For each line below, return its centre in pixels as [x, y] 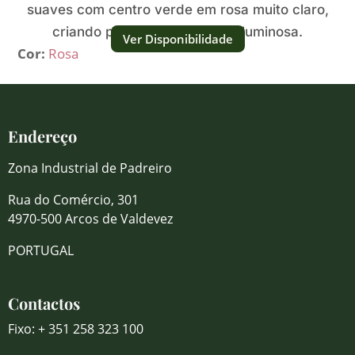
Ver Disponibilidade [177, 38]
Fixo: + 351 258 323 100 [76, 329]
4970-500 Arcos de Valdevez [90, 219]
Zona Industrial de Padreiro [90, 168]
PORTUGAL [41, 250]
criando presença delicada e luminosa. [177, 32]
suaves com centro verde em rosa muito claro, [177, 10]
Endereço [42, 136]
